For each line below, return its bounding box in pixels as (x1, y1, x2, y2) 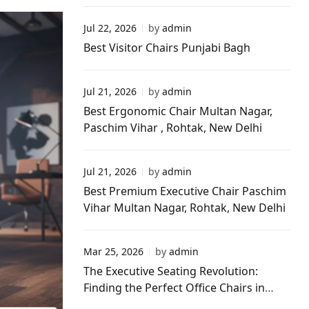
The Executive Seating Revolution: (83, 263, 258, 279)
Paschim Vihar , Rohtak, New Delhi (83, 120, 262, 135)
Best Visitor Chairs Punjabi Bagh (83, 40, 253, 55)
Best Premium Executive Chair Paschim (83, 183, 286, 199)
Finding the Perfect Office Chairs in (83, 280, 265, 295)
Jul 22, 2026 (83, 21, 137, 34)
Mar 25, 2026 (83, 245, 143, 258)
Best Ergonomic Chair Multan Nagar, (83, 103, 272, 119)
